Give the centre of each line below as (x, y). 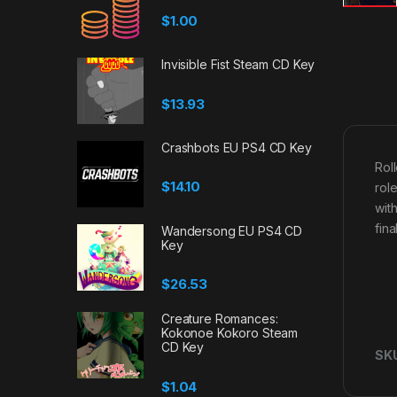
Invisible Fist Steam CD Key (238, 65)
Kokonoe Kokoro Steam (230, 333)
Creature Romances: (220, 319)
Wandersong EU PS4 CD (232, 230)
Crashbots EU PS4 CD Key (237, 148)
